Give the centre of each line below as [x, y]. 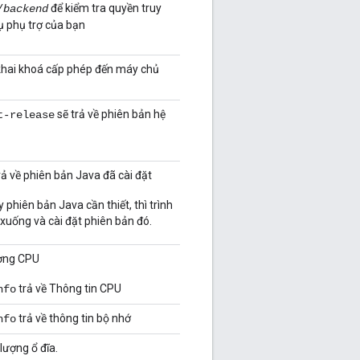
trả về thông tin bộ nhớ [74, 319]
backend [26, 9]
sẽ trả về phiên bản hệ [110, 115]
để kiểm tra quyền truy [105, 8]
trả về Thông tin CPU [69, 289]
